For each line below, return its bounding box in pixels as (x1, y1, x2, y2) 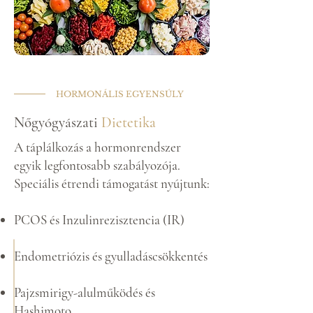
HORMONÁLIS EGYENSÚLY (56, 89, 184, 99)
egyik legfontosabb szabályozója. (14, 157, 180, 173)
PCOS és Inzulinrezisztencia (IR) (14, 212, 184, 228)
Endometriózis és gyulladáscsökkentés (14, 248, 208, 264)
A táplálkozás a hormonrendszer (14, 139, 181, 155)
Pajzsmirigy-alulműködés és (14, 284, 155, 300)
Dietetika (101, 114, 156, 131)
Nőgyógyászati (14, 114, 101, 131)
